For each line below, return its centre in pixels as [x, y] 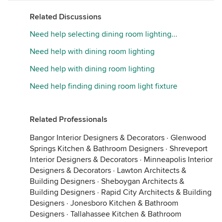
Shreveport [189, 148]
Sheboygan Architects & [143, 181]
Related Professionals [69, 119]
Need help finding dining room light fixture [104, 86]
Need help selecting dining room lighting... [104, 34]
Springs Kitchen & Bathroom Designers [97, 148]
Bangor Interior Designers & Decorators [97, 138]
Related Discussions [66, 17]
